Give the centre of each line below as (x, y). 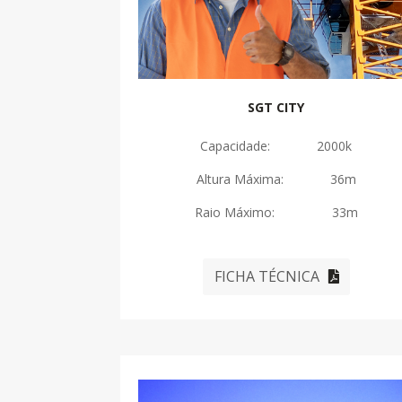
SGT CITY (276, 108)
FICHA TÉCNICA (267, 277)
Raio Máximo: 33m (276, 213)
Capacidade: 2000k (276, 146)
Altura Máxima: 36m (276, 179)
